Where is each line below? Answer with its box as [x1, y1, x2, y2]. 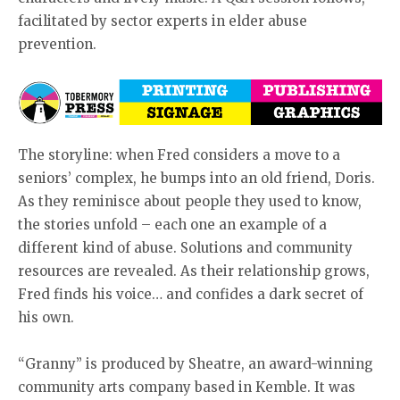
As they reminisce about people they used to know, [18, 192, 362, 210]
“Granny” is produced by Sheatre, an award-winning [18, 354, 373, 372]
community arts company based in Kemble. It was [18, 378, 355, 396]
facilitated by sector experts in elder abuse [18, 12, 307, 30]
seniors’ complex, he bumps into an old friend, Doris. [18, 169, 375, 187]
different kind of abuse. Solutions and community [18, 238, 353, 256]
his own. [18, 308, 74, 326]
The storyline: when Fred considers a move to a [18, 146, 340, 163]
